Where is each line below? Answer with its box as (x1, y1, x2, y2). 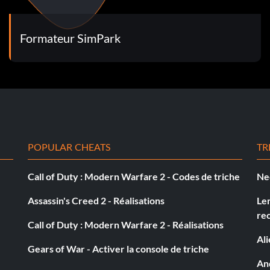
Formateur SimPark (19, 30, 121, 45)
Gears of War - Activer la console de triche (28, 242, 209, 254)
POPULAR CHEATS (28, 140, 111, 152)
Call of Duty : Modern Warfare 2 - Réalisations (28, 218, 224, 230)
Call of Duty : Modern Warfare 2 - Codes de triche (28, 170, 240, 182)
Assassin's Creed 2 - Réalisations (28, 194, 165, 206)
